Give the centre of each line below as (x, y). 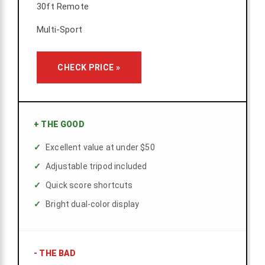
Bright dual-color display (93, 204)
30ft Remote (63, 7)
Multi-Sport (59, 30)
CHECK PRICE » (89, 68)
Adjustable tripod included (96, 167)
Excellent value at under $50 (100, 148)
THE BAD (57, 253)
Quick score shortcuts (89, 185)
